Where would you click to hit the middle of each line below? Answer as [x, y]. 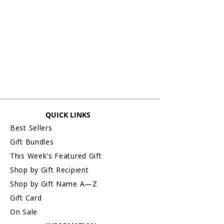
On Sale [24, 212]
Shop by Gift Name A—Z [54, 184]
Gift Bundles [32, 142]
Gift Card [26, 198]
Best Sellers [31, 128]
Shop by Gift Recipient [49, 170]
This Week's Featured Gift [56, 156]
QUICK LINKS [68, 115]
